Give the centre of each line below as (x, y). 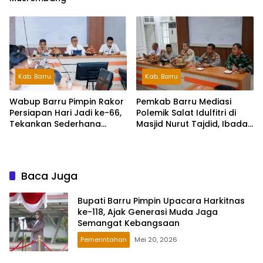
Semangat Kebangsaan (129, 223)
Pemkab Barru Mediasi (184, 101)
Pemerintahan (104, 240)
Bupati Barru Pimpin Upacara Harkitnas (161, 201)
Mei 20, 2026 (156, 240)
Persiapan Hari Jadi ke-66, (65, 112)
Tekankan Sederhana (55, 124)
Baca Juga (49, 176)
